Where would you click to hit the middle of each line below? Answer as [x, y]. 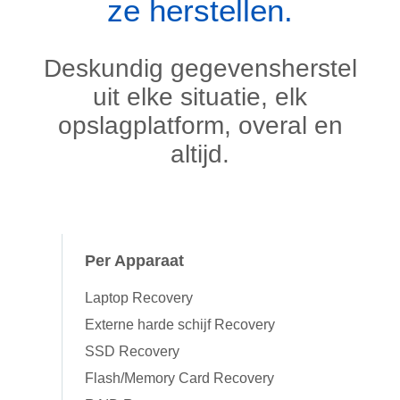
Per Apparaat [134, 261]
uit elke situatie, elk [200, 97]
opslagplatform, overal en [200, 126]
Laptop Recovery [139, 298]
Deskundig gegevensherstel [200, 69]
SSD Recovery [132, 352]
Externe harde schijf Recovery [180, 325]
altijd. [200, 154]
